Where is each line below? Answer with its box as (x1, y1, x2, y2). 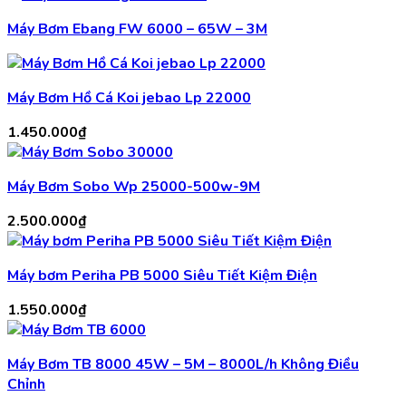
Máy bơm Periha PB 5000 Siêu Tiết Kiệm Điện (7, 266, 317, 286)
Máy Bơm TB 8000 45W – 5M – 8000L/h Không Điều (7, 354, 359, 375)
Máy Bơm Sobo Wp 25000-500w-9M (7, 177, 260, 198)
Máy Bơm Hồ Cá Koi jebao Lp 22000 (7, 88, 251, 109)
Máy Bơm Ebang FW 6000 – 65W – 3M (7, 19, 267, 40)
